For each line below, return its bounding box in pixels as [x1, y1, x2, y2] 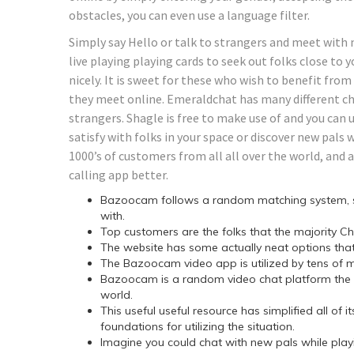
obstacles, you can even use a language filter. [69, 6, 310, 23]
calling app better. [69, 166, 168, 183]
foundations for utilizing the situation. [100, 318, 295, 333]
